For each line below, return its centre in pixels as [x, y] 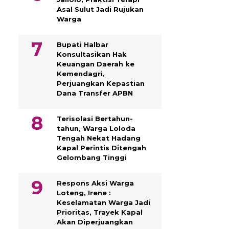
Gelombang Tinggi [92, 157]
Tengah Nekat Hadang [99, 138]
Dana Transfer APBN [95, 93]
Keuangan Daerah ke [96, 64]
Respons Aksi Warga [95, 183]
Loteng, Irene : [84, 193]
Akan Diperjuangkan [95, 222]
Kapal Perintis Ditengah [101, 148]
